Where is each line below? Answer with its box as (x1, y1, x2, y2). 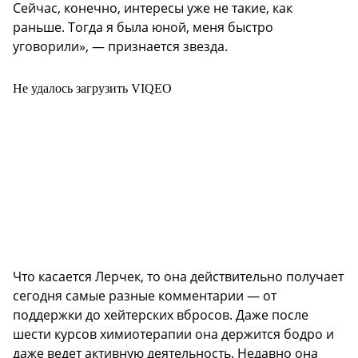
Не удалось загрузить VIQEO (13, 81, 172, 95)
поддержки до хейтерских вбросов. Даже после (13, 305, 308, 324)
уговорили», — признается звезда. (13, 37, 228, 55)
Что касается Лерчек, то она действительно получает (13, 267, 344, 285)
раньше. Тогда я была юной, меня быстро (13, 18, 273, 36)
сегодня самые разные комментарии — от (13, 286, 276, 304)
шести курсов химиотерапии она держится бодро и (13, 324, 334, 343)
